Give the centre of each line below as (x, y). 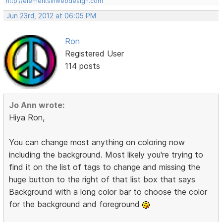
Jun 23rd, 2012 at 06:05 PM (52, 16)
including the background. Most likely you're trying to (106, 154)
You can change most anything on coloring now (97, 142)
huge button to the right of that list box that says (102, 179)
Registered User (94, 53)
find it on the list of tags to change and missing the (105, 167)
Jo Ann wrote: (37, 105)
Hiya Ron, (27, 117)
